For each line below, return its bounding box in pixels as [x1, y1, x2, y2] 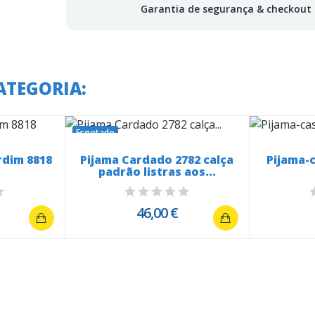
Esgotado [75, 127, 115, 139]
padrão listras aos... [98, 164, 216, 180]
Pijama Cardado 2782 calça [80, 152, 234, 168]
